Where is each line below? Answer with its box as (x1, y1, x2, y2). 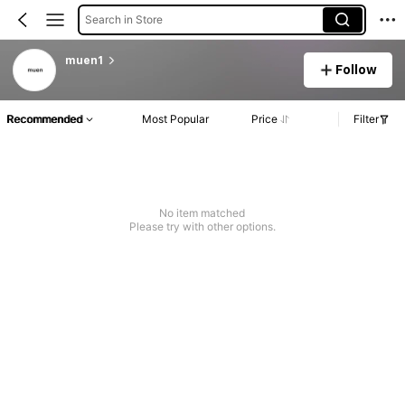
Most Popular (142, 112, 210, 127)
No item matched (159, 206, 246, 221)
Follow (335, 61, 378, 77)
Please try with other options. (128, 220, 276, 234)
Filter (353, 112, 379, 127)
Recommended (6, 112, 82, 127)
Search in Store (84, 12, 163, 26)
